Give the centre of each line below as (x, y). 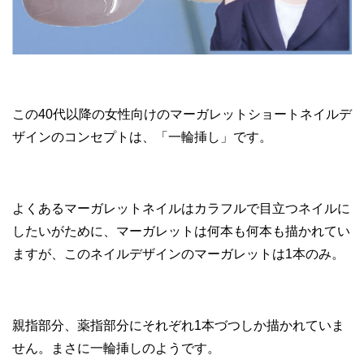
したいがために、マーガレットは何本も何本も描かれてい (181, 231)
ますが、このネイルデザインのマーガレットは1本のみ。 (178, 253)
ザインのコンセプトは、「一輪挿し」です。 (142, 136)
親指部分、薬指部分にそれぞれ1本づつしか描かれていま (178, 325)
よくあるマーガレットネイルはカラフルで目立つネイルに (181, 208)
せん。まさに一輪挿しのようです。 (116, 348)
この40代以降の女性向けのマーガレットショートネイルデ (182, 114)
